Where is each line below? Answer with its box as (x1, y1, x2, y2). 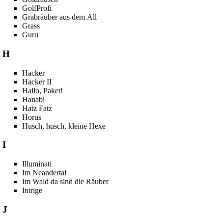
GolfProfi (22, 4, 52, 13)
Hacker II (22, 77, 52, 86)
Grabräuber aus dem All (22, 13, 97, 22)
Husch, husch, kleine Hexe (22, 121, 106, 130)
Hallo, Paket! (22, 86, 63, 95)
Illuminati (22, 160, 52, 168)
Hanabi (22, 95, 45, 104)
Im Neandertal (22, 168, 67, 177)
